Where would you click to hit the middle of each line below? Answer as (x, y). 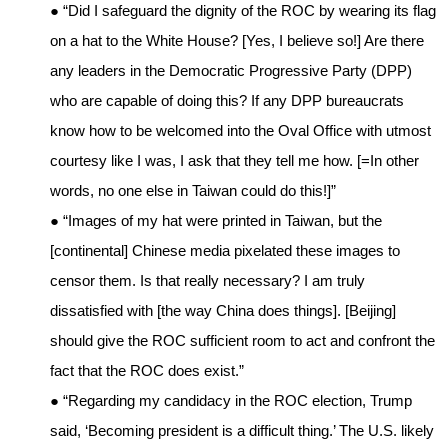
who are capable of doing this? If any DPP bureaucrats (227, 101)
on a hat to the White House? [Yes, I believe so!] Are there (237, 41)
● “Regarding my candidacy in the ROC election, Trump (231, 401)
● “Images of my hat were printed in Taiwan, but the (216, 221)
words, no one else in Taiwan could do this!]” (193, 191)
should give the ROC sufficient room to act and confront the (242, 341)
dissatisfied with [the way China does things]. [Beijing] (223, 311)
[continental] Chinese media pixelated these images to (225, 251)
